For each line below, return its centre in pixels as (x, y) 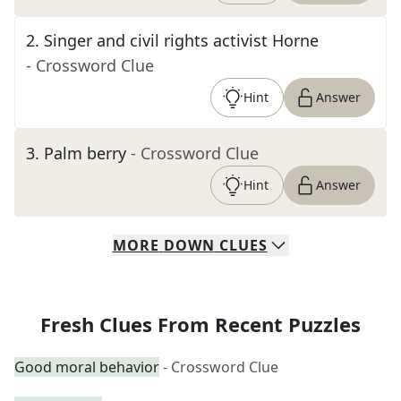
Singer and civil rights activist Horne (181, 40)
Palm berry (85, 153)
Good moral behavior (87, 367)
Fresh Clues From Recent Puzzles (200, 324)
